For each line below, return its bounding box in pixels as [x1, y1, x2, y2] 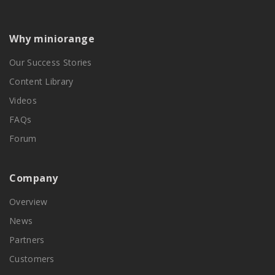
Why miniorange [9, 31, 95, 45]
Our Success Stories [9, 56, 92, 68]
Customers [9, 252, 55, 265]
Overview [9, 195, 48, 207]
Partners [9, 233, 45, 246]
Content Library [9, 75, 74, 87]
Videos [9, 94, 37, 106]
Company [9, 171, 58, 185]
